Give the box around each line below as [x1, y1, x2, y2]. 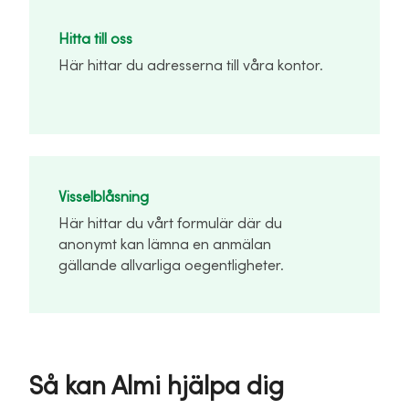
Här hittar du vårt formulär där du [58, 215, 282, 232]
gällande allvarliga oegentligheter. [58, 257, 284, 274]
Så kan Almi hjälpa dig [29, 371, 284, 402]
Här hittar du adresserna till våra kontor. [58, 57, 323, 74]
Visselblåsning [58, 188, 149, 205]
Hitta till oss [58, 30, 132, 47]
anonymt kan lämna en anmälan [58, 236, 271, 253]
